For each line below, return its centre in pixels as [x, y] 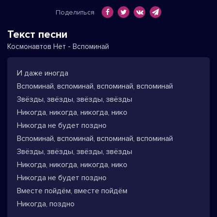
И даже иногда [43, 73]
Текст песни [37, 35]
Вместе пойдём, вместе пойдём [72, 191]
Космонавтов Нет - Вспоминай [58, 46]
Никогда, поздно [46, 204]
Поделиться [75, 12]
